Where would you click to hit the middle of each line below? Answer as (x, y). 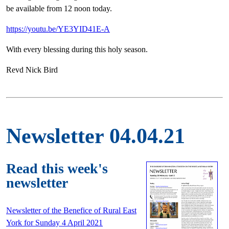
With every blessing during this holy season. (77, 50)
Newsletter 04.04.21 (96, 136)
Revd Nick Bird (32, 70)
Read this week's (57, 168)
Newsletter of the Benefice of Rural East (71, 210)
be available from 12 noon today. (59, 9)
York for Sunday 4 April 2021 (54, 222)
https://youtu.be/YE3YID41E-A (58, 29)
